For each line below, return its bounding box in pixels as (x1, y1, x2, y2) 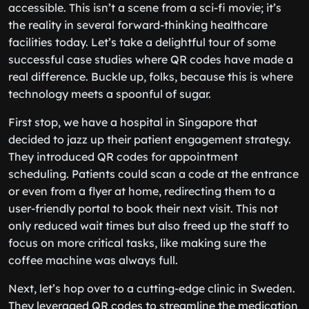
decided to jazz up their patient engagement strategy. (8, 132, 291, 146)
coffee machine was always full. (8, 253, 178, 267)
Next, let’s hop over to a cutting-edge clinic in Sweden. (8, 281, 295, 295)
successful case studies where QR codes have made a (8, 52, 293, 66)
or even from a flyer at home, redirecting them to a (8, 184, 275, 198)
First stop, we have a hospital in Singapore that (8, 115, 257, 129)
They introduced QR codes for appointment (8, 150, 238, 163)
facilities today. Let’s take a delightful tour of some (8, 35, 276, 49)
